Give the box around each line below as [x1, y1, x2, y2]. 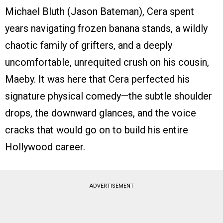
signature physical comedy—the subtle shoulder [5, 90, 212, 103]
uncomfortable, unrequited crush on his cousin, [5, 56, 209, 69]
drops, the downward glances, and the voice [5, 107, 196, 119]
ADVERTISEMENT [89, 183, 134, 190]
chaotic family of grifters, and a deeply [5, 39, 172, 52]
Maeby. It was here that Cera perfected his [5, 73, 190, 86]
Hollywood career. [5, 141, 85, 153]
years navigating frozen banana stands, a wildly [5, 22, 208, 35]
